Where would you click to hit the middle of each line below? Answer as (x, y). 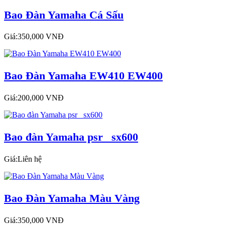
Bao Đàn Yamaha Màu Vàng (72, 198)
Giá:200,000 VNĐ (34, 98)
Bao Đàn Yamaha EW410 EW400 (83, 76)
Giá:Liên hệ (23, 159)
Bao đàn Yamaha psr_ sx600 (71, 137)
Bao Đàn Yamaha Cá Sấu (64, 15)
